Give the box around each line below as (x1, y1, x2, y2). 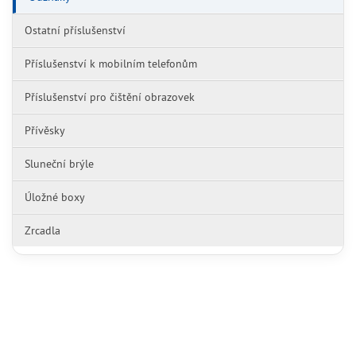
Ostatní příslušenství (25, 23, 126, 37)
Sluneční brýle (25, 157, 94, 171)
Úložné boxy (25, 190, 85, 204)
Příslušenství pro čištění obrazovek (25, 90, 195, 104)
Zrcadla (25, 223, 60, 238)
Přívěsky (25, 123, 65, 137)
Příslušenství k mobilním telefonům (25, 56, 197, 71)
